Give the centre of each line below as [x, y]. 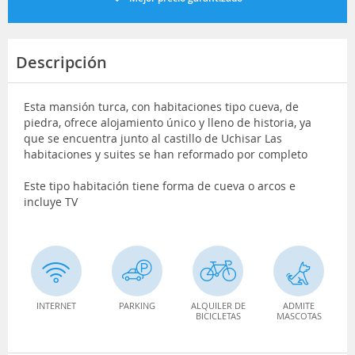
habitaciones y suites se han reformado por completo [166, 154]
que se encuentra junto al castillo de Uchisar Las [153, 138]
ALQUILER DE [218, 305]
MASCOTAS [299, 315]
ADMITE [299, 305]
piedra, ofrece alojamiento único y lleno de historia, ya [168, 122]
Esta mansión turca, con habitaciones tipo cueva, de [161, 106]
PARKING [137, 305]
